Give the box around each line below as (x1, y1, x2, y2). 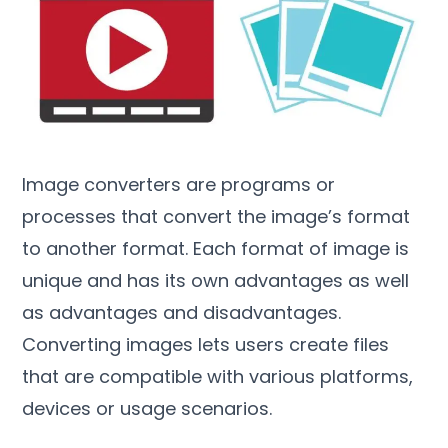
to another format (22, 236, 186, 262)
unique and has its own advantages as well (22, 268, 410, 294)
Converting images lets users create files (22, 332, 390, 358)
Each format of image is (193, 236, 410, 262)
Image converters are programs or (22, 172, 336, 198)
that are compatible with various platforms (22, 364, 410, 390)
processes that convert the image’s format (22, 204, 411, 230)
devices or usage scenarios (22, 396, 270, 422)
